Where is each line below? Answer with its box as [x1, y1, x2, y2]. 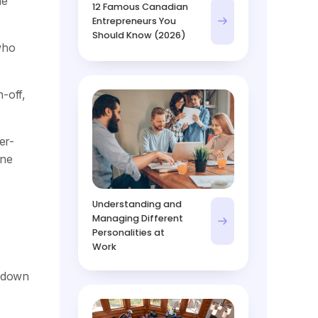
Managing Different [92, 212, 183, 225]
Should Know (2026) [92, 28, 186, 41]
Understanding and [92, 198, 182, 211]
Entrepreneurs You [92, 14, 176, 27]
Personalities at [92, 226, 165, 239]
